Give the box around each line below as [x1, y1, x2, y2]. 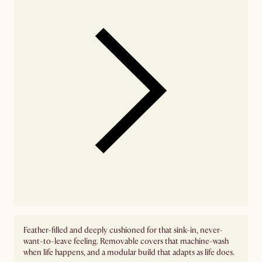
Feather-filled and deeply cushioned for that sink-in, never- [23, 225, 223, 235]
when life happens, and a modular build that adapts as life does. [23, 247, 235, 257]
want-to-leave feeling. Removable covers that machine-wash [23, 236, 229, 246]
